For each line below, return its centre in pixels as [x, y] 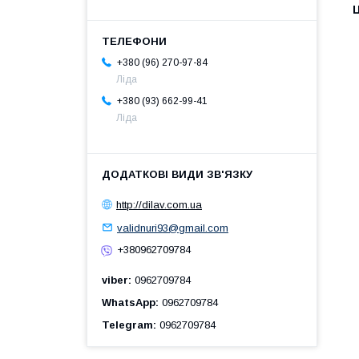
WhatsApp [129, 302]
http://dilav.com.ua [159, 204]
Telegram [127, 325]
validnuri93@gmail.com [173, 228]
